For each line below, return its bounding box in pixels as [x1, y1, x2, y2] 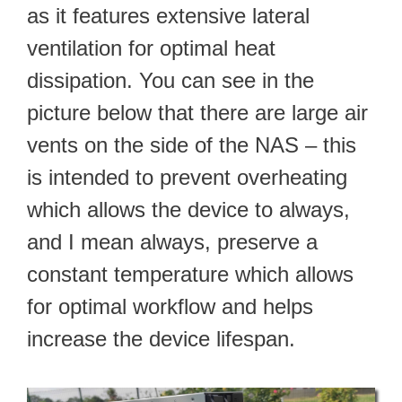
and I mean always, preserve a [27, 230, 318, 255]
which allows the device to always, [27, 197, 350, 223]
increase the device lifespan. [27, 327, 295, 352]
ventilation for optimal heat [27, 36, 275, 61]
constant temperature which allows [27, 262, 354, 287]
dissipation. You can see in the [27, 68, 314, 93]
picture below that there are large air [27, 100, 368, 126]
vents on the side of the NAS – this [27, 133, 356, 158]
